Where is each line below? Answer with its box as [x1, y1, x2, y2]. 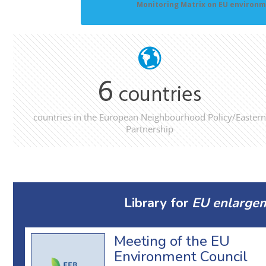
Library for [123, 194, 192, 212]
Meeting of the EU [114, 232, 230, 251]
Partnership [125, 122, 173, 135]
